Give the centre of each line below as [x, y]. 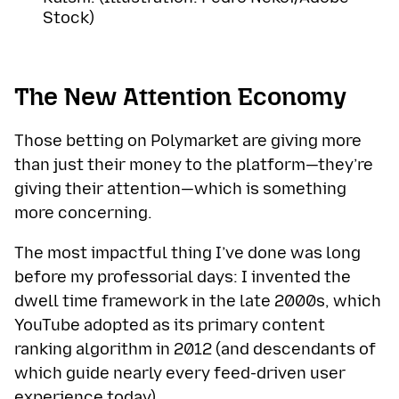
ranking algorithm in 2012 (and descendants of [195, 350]
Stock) [69, 18]
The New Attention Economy [180, 97]
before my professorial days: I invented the [183, 277]
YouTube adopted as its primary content [170, 326]
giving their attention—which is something [180, 189]
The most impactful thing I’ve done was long [187, 253]
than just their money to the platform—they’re [194, 165]
